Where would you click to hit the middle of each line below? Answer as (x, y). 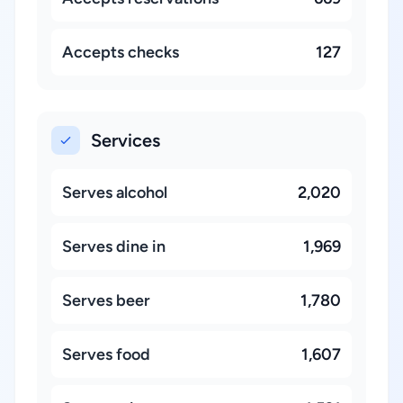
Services (125, 140)
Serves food (106, 354)
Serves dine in (114, 246)
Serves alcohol (115, 193)
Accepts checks (121, 52)
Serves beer (106, 300)
